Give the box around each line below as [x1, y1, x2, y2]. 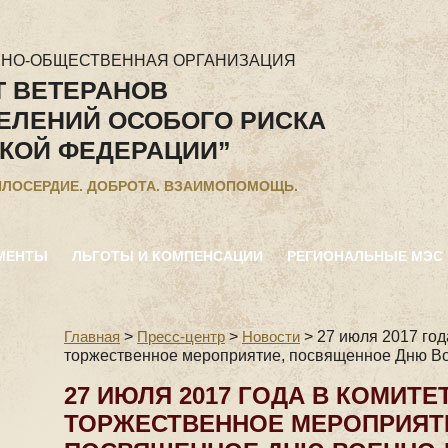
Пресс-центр [137, 328, 225, 345]
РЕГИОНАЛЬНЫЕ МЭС [287, 248, 443, 264]
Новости [242, 328, 300, 345]
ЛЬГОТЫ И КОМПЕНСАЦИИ [72, 248, 263, 264]
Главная [64, 328, 120, 345]
